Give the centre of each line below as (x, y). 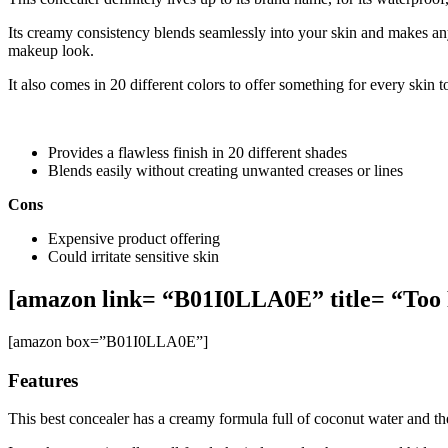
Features (43, 380)
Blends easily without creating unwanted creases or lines (225, 171)
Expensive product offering (134, 239)
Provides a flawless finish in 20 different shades (197, 153)
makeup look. (51, 51)
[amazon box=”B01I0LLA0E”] (108, 341)
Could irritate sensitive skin (133, 257)
